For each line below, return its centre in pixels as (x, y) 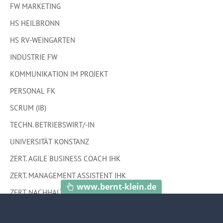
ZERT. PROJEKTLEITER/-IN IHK (57, 209)
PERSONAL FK (33, 91)
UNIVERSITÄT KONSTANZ (50, 142)
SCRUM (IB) (28, 108)
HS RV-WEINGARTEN (43, 40)
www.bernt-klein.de (116, 187)
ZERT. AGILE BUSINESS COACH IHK (65, 159)
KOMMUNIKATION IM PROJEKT (59, 74)
